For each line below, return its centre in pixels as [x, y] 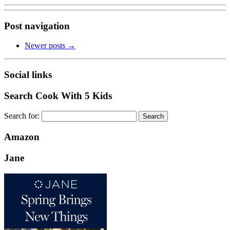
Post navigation [37, 26]
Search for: [22, 116]
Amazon [22, 137]
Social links [28, 75]
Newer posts [46, 46]
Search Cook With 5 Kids [58, 95]
